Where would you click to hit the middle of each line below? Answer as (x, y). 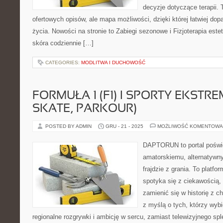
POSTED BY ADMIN (69, 126)
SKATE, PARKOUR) (85, 109)
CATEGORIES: (63, 62)
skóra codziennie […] (63, 43)
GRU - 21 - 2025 (124, 126)
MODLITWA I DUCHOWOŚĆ (113, 62)
